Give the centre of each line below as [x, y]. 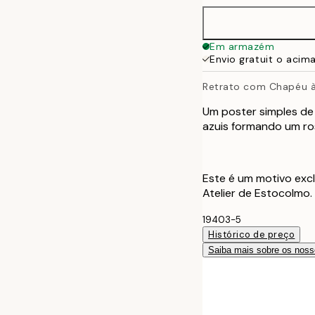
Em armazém [242, 46]
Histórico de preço [252, 234]
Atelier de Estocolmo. [257, 193]
